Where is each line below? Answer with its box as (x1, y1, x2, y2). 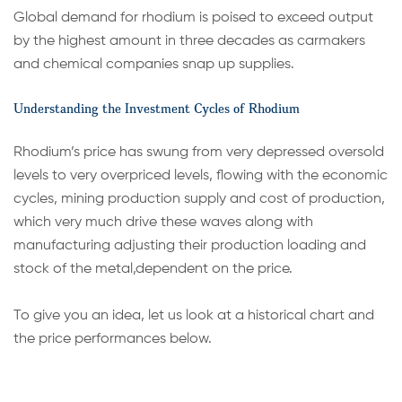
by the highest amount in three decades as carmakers (13, 34, 365, 49)
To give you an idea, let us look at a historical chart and (13, 309, 374, 324)
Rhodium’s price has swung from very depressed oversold (13, 145, 384, 161)
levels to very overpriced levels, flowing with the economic (13, 169, 388, 184)
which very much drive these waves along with (13, 215, 313, 231)
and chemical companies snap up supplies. (13, 57, 294, 73)
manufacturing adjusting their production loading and (13, 239, 366, 254)
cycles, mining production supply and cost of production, (13, 192, 385, 207)
